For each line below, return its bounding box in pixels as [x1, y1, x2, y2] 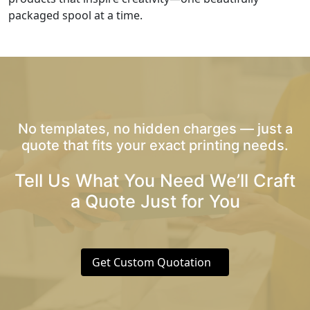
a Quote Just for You [70, 190, 240, 212]
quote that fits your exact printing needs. [21, 136, 289, 154]
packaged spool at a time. [8, 7, 143, 23]
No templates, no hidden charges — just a [17, 120, 293, 137]
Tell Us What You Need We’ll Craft [15, 170, 295, 191]
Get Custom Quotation [92, 254, 211, 270]
